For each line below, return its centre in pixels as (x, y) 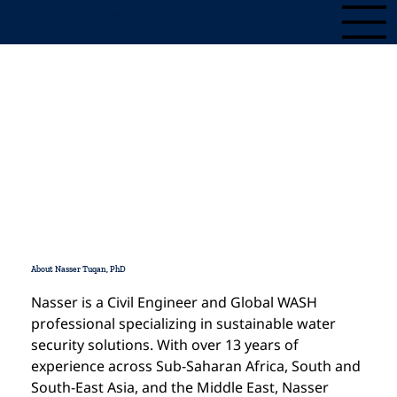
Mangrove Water (104, 16)
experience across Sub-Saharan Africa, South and (198, 366)
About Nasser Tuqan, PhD (79, 269)
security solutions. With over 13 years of (167, 345)
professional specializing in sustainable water (186, 324)
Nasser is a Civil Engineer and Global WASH (176, 303)
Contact (90, 167)
